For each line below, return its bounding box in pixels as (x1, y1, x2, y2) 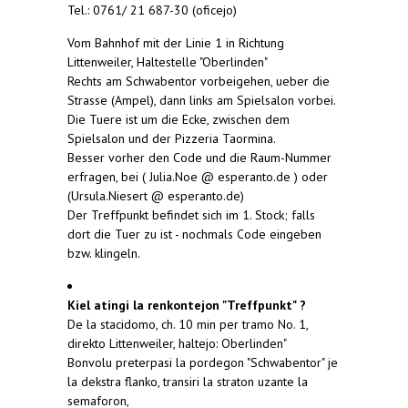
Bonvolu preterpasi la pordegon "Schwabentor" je (67, 354, 338, 372)
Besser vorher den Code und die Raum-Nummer (67, 149, 331, 167)
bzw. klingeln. (67, 245, 140, 262)
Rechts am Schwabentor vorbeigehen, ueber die (67, 73, 330, 90)
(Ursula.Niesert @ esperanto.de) (67, 188, 244, 205)
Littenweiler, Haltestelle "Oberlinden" (67, 54, 268, 71)
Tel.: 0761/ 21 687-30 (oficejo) (67, 2, 237, 19)
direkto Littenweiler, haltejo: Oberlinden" (67, 335, 287, 352)
